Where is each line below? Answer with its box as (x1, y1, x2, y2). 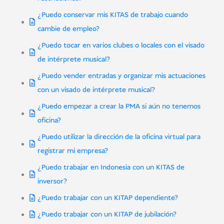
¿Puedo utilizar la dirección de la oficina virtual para (37, 132, 200, 142)
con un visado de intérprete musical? (37, 85, 155, 95)
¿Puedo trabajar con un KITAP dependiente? (37, 193, 178, 203)
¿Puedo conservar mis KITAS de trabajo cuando (37, 10, 188, 20)
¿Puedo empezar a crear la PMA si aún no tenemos (37, 101, 200, 112)
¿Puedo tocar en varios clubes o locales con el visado (37, 40, 204, 51)
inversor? (37, 176, 67, 187)
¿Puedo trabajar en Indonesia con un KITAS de (37, 162, 184, 173)
